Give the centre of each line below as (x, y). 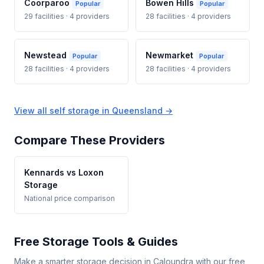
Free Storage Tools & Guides (96, 242)
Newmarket (171, 55)
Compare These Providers (90, 141)
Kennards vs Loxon (64, 173)
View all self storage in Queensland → (93, 111)
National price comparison (70, 199)
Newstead (47, 55)
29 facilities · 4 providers (67, 16)
